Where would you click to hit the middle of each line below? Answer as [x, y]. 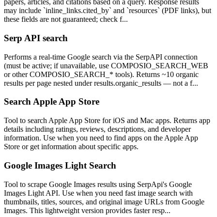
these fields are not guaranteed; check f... [66, 19]
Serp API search [36, 38]
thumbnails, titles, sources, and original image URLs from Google [104, 201]
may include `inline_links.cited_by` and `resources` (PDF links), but [108, 11]
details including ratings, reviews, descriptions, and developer [97, 129]
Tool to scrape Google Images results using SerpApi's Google [98, 184]
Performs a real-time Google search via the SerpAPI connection [101, 57]
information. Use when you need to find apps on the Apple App [101, 138]
